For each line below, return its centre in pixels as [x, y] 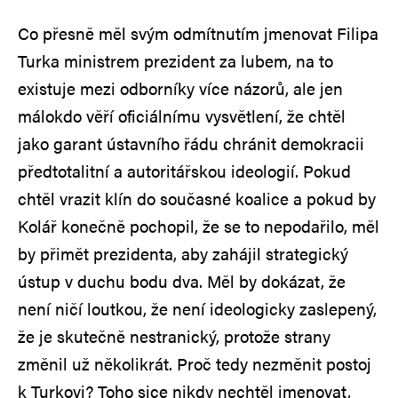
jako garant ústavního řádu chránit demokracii [191, 143]
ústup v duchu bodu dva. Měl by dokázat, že [182, 281]
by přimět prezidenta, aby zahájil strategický [183, 253]
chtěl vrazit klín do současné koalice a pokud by [197, 198]
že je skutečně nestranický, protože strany [174, 336]
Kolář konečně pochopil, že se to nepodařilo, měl [199, 226]
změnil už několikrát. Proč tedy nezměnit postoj [195, 363]
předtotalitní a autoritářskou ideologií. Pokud [184, 171]
